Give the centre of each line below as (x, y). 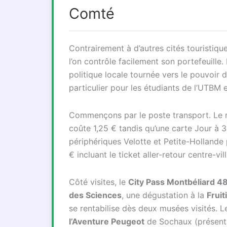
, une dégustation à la (164, 195)
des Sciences (95, 195)
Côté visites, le (99, 182)
